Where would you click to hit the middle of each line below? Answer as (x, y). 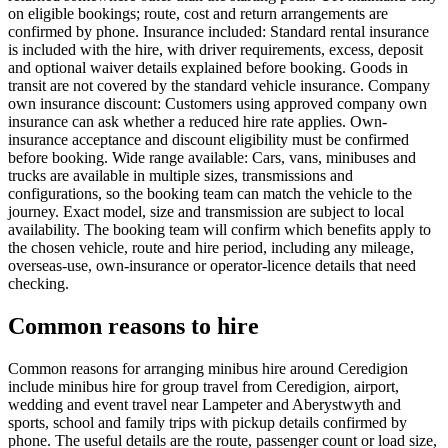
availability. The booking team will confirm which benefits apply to (219, 230)
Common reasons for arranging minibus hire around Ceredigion (208, 368)
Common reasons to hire (133, 326)
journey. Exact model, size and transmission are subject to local (206, 212)
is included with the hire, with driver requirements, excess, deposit (215, 50)
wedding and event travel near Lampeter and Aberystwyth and (204, 404)
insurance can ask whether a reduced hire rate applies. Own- (197, 122)
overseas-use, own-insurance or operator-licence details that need (212, 266)
